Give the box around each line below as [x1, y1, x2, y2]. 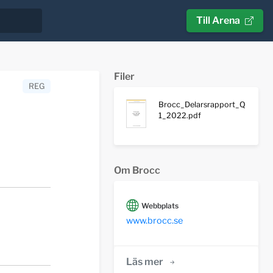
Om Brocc [113, 164, 160, 176]
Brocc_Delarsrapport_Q [158, 100, 246, 109]
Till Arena [196, 15, 240, 26]
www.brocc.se [126, 215, 183, 227]
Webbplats [141, 201, 179, 211]
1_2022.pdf [158, 111, 202, 120]
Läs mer [126, 256, 163, 268]
